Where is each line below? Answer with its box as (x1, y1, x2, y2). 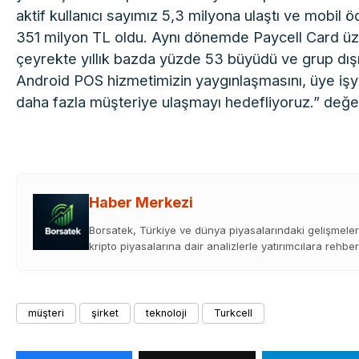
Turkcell (214, 306, 253, 319)
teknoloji (146, 306, 188, 319)
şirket (91, 306, 119, 319)
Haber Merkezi (89, 194, 194, 212)
